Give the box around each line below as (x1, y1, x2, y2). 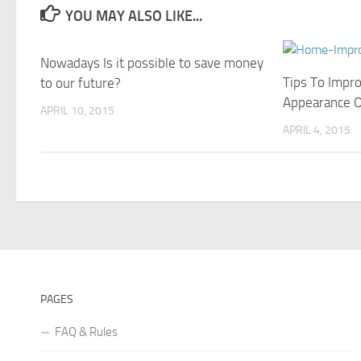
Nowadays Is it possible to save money (40, 54, 263, 71)
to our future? (40, 74, 121, 91)
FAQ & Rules (55, 325, 118, 340)
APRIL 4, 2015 (283, 122, 351, 137)
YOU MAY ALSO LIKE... (64, 6, 202, 25)
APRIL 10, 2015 (40, 103, 114, 118)
